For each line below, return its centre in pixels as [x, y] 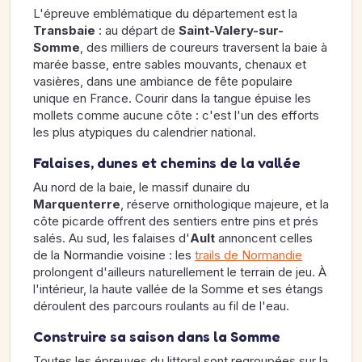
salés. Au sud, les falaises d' [112, 238]
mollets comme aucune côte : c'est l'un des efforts [176, 115]
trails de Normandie [248, 255]
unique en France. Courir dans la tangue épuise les [172, 98]
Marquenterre [77, 204]
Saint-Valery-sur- [232, 30]
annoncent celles [264, 238]
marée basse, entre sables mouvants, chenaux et [170, 64]
